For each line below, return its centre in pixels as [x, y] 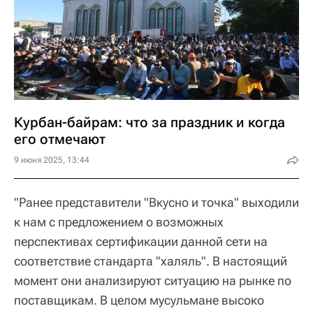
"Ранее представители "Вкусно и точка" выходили [156, 202]
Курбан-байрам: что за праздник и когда [150, 122]
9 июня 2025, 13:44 [52, 160]
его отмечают [60, 139]
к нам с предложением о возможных [119, 222]
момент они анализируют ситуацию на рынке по [153, 281]
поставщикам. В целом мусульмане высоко [139, 300]
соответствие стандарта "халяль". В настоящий [151, 261]
